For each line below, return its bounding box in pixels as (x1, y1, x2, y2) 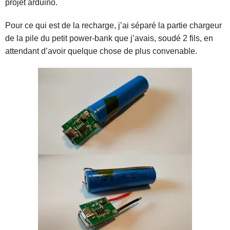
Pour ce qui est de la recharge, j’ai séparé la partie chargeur (5, 21, 222, 30)
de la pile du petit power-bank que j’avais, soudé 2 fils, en (5, 33, 213, 43)
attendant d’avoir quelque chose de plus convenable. (5, 46, 197, 55)
